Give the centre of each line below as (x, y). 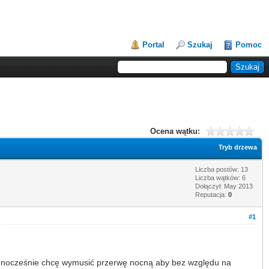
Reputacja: (212, 194)
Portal (153, 45)
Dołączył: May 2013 (224, 186)
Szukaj (200, 45)
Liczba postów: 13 (222, 169)
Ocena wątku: (175, 131)
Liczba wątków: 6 (220, 177)
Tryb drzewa (238, 147)
